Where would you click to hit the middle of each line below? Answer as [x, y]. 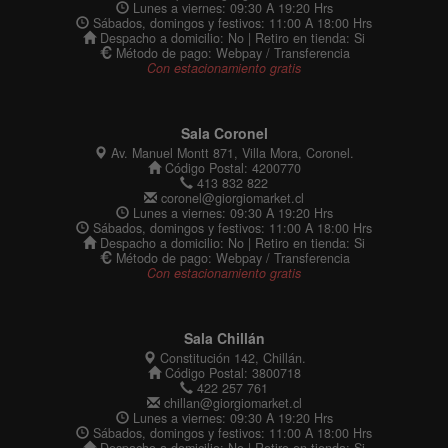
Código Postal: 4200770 [230, 167]
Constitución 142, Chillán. [230, 357]
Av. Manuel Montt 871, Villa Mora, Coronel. [230, 152]
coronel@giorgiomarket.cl [230, 197]
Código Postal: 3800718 [230, 372]
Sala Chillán [224, 337]
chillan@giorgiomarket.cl [230, 402]
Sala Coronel [224, 132]
